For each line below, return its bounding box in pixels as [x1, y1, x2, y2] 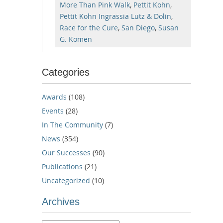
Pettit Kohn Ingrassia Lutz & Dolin [60, 11, 171, 21]
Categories [42, 66, 90, 78]
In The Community [42, 119, 103, 129]
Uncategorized [42, 175, 90, 185]
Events [42, 106, 64, 115]
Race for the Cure [60, 22, 118, 32]
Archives [42, 196, 80, 207]
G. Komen [60, 34, 92, 44]
